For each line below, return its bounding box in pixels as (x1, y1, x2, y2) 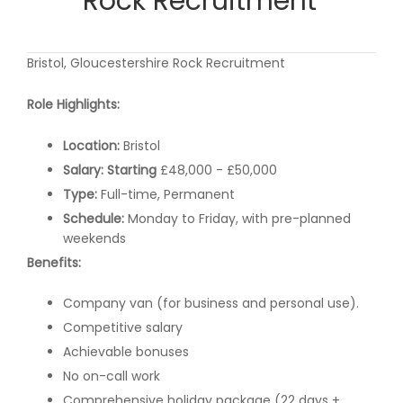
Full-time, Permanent (97, 184, 235, 203)
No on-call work (63, 367, 160, 386)
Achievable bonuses (63, 343, 189, 362)
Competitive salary (63, 318, 183, 337)
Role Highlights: (27, 94, 120, 113)
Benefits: (27, 253, 81, 272)
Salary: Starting (63, 160, 157, 179)
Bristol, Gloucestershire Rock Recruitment (27, 54, 285, 72)
